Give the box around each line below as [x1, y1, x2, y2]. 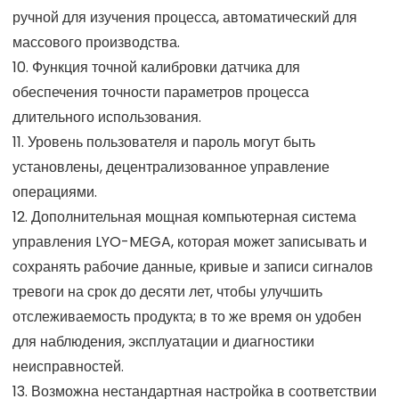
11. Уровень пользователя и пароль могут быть [12, 131, 315, 152]
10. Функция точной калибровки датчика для [12, 56, 300, 77]
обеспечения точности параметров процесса [12, 81, 309, 102]
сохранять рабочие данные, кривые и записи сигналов [12, 256, 373, 277]
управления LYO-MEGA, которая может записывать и [12, 231, 367, 252]
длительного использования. [12, 106, 201, 127]
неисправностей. [12, 355, 124, 377]
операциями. [12, 181, 97, 202]
